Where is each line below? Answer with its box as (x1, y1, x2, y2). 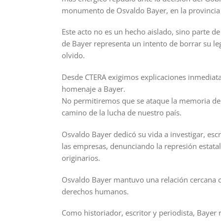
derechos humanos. (61, 186, 129, 196)
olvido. (61, 50, 85, 61)
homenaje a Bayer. (61, 84, 125, 94)
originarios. (61, 152, 100, 163)
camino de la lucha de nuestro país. (61, 108, 182, 118)
